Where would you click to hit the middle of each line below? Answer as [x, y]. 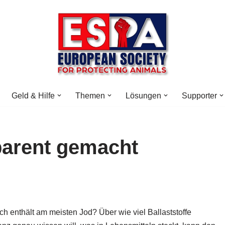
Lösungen [143, 96]
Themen [90, 96]
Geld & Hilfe [33, 96]
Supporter [199, 96]
